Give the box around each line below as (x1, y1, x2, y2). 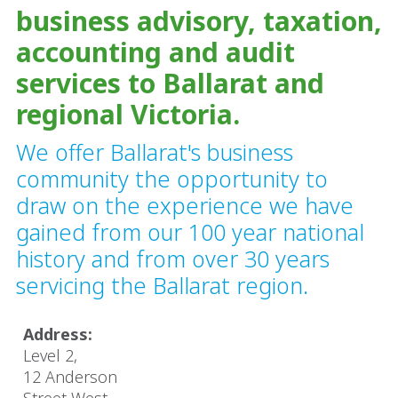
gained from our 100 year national (16, 217, 364, 247)
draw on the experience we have (16, 190, 354, 220)
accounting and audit (16, 34, 295, 70)
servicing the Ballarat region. (16, 270, 308, 300)
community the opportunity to (16, 163, 328, 194)
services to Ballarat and (16, 65, 324, 101)
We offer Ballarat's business (16, 137, 293, 167)
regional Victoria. (16, 96, 240, 132)
